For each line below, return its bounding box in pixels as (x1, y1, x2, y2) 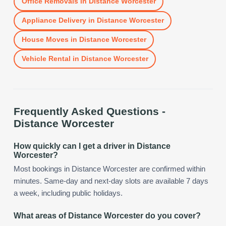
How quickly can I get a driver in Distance (14, 141, 171, 150)
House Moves (21, 35, 69, 44)
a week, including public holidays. (14, 189, 123, 197)
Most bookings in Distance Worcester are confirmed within (14, 164, 205, 173)
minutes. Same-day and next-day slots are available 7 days (14, 177, 208, 185)
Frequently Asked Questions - (14, 105, 165, 117)
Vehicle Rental (21, 54, 71, 63)
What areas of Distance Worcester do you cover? (14, 211, 201, 220)
